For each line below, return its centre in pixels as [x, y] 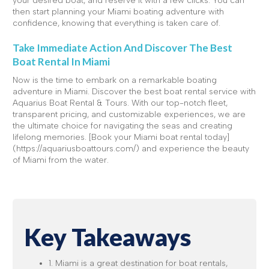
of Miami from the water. [61, 160]
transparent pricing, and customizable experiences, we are [129, 114]
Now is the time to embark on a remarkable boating [115, 80]
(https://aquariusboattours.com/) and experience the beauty [131, 148]
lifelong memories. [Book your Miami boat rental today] [121, 137]
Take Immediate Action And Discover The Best [122, 47]
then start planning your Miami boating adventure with [118, 11]
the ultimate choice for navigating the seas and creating [122, 125]
